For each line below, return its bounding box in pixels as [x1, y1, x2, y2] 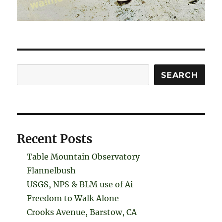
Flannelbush [27, 166, 76, 176]
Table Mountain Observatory [27, 152, 140, 162]
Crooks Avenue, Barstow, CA [27, 207, 137, 218]
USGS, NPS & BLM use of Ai [27, 179, 133, 190]
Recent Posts [17, 131, 93, 147]
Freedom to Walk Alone [27, 193, 119, 204]
